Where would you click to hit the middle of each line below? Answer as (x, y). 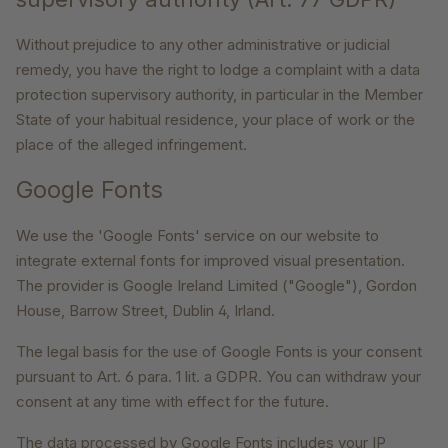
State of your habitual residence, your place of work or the (215, 120)
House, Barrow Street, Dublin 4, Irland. (145, 311)
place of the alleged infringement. (131, 145)
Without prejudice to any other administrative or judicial (203, 45)
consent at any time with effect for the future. (172, 402)
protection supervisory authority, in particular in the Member (219, 95)
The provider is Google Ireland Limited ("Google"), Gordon (216, 286)
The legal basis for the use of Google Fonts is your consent (219, 352)
